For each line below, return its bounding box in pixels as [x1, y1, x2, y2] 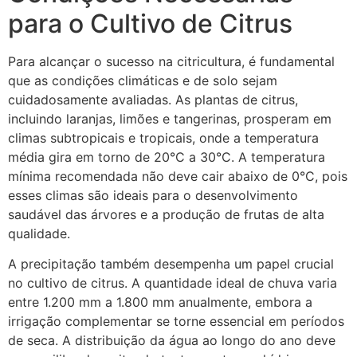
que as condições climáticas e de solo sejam [8, 72, 277, 88]
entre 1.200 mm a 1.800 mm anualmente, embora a [8, 294, 312, 311]
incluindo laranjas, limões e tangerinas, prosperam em [8, 110, 331, 127]
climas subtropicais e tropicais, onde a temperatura [8, 129, 319, 146]
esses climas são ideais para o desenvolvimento [8, 186, 298, 203]
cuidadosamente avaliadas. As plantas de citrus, [8, 91, 298, 108]
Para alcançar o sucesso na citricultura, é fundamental [8, 53, 335, 69]
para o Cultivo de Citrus [8, 7, 292, 39]
